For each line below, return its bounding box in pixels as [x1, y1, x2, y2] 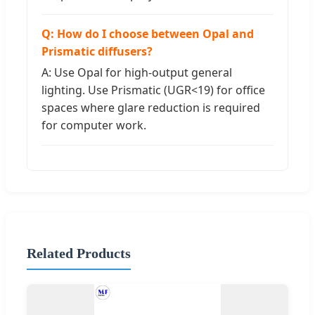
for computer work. [41, 117, 146, 133]
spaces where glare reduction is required [41, 99, 260, 115]
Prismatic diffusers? [41, 43, 153, 59]
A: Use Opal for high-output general [41, 64, 232, 80]
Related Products [27, 245, 131, 262]
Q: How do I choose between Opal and [41, 25, 254, 41]
